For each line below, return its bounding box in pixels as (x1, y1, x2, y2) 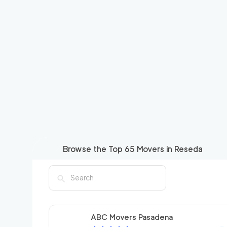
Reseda (174, 144, 203, 154)
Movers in (135, 144, 174, 154)
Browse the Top (63, 144, 125, 154)
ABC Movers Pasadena (91, 212, 173, 222)
